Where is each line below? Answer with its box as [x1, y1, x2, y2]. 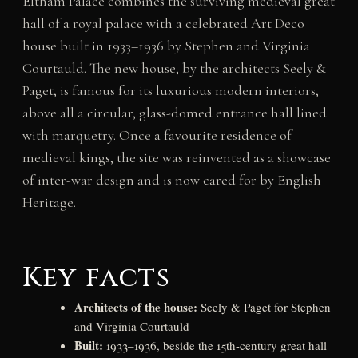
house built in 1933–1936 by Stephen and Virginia [22, 37, 310, 55]
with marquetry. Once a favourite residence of [22, 126, 292, 145]
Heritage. [22, 193, 76, 212]
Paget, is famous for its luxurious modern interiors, [22, 82, 319, 100]
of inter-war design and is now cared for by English [22, 171, 321, 189]
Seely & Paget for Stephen [197, 299, 331, 316]
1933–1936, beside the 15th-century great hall [102, 337, 327, 354]
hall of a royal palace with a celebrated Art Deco [22, 14, 304, 33]
